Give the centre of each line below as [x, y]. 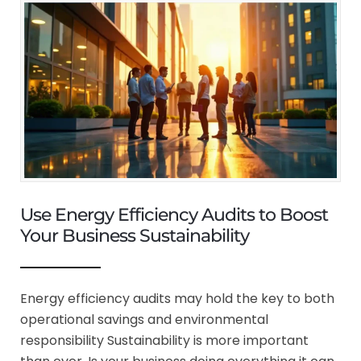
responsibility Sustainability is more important [164, 341]
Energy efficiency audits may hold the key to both [177, 299]
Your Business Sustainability [135, 236]
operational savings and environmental [144, 320]
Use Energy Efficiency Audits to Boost [174, 215]
